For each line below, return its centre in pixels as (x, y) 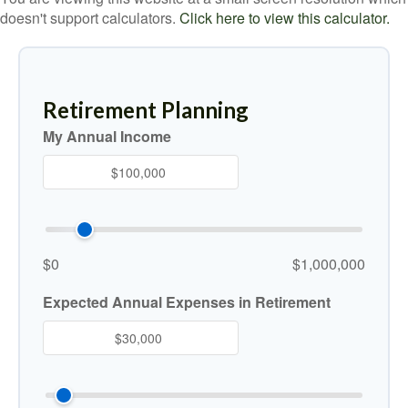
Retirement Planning (146, 110)
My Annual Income (107, 136)
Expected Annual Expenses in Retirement (187, 302)
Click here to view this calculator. (285, 18)
